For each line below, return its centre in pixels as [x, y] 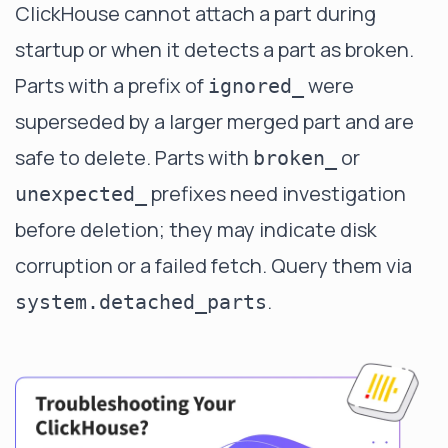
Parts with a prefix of [111, 85]
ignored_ [256, 86]
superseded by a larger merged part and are [214, 121]
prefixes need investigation [276, 193]
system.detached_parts [141, 302]
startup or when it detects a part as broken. [214, 49]
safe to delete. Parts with [134, 157]
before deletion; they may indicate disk [196, 229]
